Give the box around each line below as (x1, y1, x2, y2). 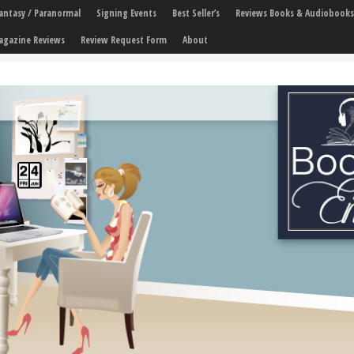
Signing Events (96, 6, 156, 20)
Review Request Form (81, 33, 167, 47)
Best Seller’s (172, 6, 220, 20)
